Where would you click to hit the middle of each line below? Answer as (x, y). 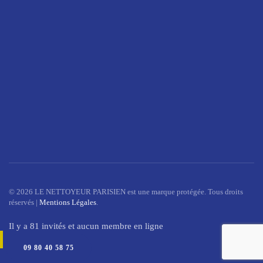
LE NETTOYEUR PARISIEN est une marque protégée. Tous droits (138, 191)
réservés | (24, 202)
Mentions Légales (68, 202)
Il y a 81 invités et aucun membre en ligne (86, 226)
